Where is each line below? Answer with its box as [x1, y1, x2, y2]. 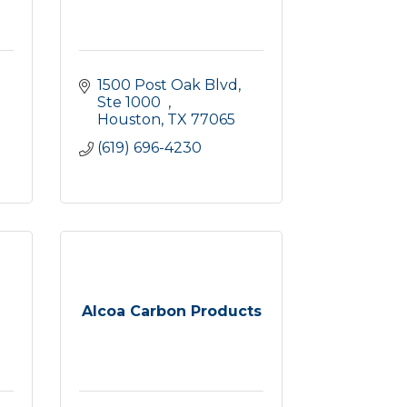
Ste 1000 [97, 94, 168, 111]
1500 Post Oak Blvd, [97, 76, 241, 94]
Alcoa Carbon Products [81, 303, 262, 320]
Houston [97, 111, 161, 128]
